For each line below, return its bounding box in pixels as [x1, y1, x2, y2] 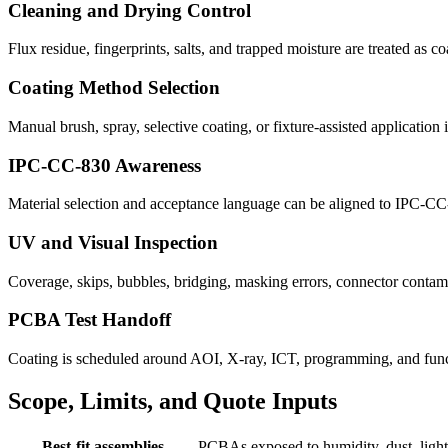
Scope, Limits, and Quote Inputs [8, 388, 337, 415]
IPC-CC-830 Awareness [8, 154, 201, 176]
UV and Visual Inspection [8, 232, 218, 253]
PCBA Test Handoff [8, 309, 171, 331]
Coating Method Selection [8, 77, 220, 99]
